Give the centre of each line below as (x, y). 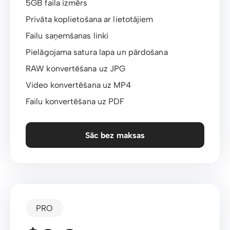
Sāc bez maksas (115, 135)
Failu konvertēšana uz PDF (75, 102)
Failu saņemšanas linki (67, 36)
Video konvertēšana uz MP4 (79, 85)
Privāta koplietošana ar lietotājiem (90, 20)
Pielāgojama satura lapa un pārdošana (97, 52)
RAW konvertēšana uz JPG (76, 69)
